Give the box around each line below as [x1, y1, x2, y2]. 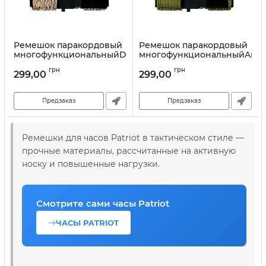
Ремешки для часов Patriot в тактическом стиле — [22, 132, 244, 143]
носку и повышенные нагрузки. [22, 159, 160, 169]
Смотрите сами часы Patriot [36, 198, 169, 209]
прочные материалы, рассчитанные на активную [22, 145, 236, 156]
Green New [139, 59, 188, 69]
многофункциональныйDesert [14, 49, 148, 60]
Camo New [14, 59, 61, 69]
